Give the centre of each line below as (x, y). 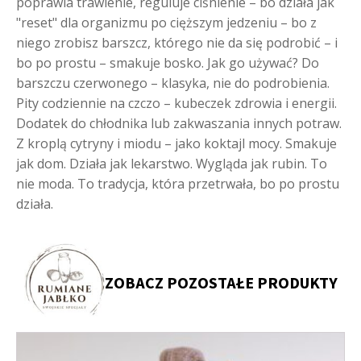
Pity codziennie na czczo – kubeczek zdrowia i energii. (176, 103)
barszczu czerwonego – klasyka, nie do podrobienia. (173, 83)
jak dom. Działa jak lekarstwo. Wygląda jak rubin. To (172, 163)
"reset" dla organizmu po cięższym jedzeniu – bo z (166, 22)
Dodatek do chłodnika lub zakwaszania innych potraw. (179, 123)
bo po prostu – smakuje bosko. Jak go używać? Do (168, 62)
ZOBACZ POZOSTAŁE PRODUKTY (221, 283)
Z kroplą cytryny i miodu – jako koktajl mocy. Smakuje (176, 143)
